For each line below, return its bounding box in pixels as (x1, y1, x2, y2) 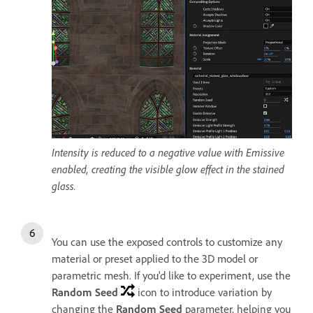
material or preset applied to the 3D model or (52, 252, 258, 266)
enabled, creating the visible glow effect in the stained (52, 162, 284, 177)
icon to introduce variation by (135, 285, 272, 300)
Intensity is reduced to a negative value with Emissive (52, 145, 284, 160)
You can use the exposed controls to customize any (52, 235, 282, 249)
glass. (52, 179, 76, 194)
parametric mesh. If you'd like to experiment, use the (52, 268, 291, 283)
